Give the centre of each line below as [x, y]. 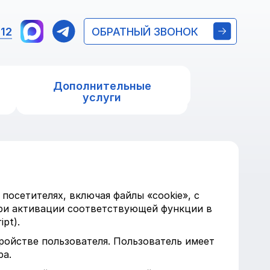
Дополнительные [102, 86]
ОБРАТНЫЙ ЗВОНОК [145, 31]
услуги [102, 97]
